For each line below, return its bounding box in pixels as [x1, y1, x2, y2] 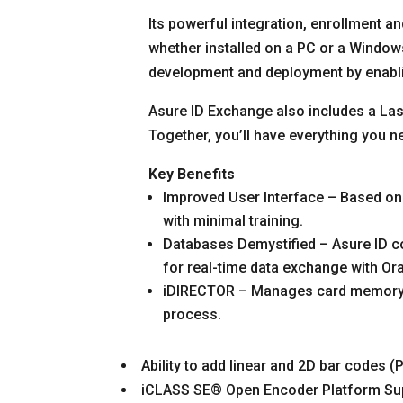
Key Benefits [148, 165, 236, 183]
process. [163, 305, 222, 323]
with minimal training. [163, 211, 304, 229]
